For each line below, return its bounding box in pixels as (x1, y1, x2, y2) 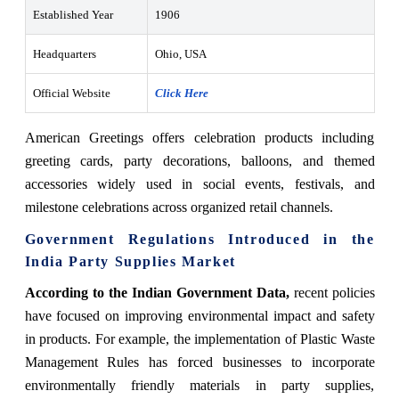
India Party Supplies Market (24, 253, 236, 269)
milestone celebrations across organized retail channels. (24, 199, 333, 215)
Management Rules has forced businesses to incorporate (24, 354, 375, 370)
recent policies (289, 284, 375, 300)
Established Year (32, 7, 113, 21)
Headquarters (32, 46, 96, 61)
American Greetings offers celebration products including (24, 129, 375, 145)
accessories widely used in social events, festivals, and (24, 175, 375, 191)
